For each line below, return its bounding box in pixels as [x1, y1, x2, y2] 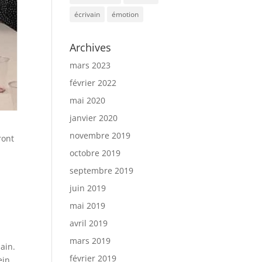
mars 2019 [70, 235, 111, 246]
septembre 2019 [70, 165, 134, 176]
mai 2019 [70, 200, 106, 211]
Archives [70, 40, 112, 54]
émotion [112, 9, 139, 19]
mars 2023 [70, 60, 111, 71]
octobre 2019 [70, 147, 121, 158]
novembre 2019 [70, 130, 131, 141]
